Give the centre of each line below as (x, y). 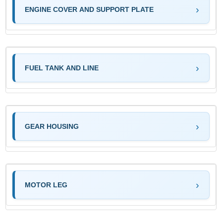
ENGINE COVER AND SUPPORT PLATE (89, 9)
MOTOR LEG (46, 185)
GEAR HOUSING (52, 126)
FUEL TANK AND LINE (62, 68)
